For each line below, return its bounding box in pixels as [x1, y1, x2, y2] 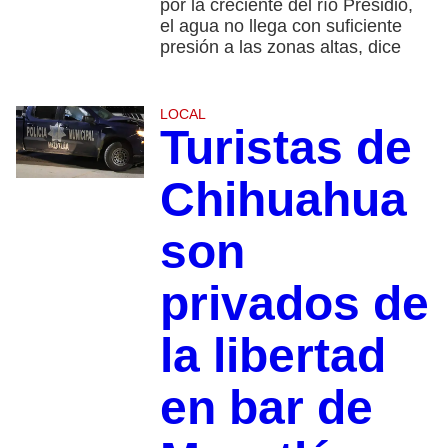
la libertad [159, 329, 386, 383]
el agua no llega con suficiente [159, 16, 402, 37]
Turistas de [159, 121, 412, 175]
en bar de [159, 381, 373, 435]
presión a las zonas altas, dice [159, 37, 401, 58]
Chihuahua [159, 173, 407, 227]
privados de [159, 277, 429, 331]
